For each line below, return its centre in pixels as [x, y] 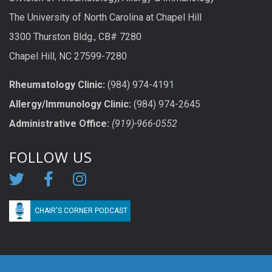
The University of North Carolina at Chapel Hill [105, 17]
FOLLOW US [51, 158]
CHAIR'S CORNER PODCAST [81, 211]
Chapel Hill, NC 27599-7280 [68, 56]
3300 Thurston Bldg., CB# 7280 [75, 36]
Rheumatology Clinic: [57, 85]
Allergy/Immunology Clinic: [70, 104]
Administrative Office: [59, 124]
